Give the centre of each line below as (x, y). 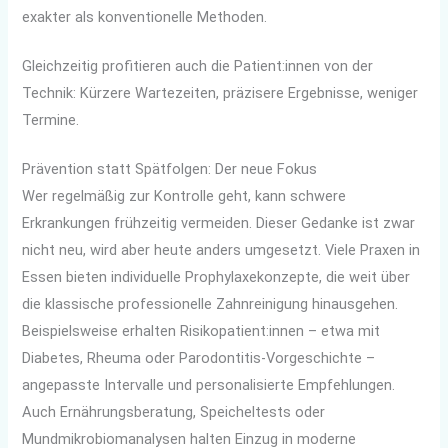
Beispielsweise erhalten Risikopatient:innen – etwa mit (201, 330)
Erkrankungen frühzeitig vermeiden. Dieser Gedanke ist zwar (219, 222)
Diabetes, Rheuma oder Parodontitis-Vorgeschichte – (199, 357)
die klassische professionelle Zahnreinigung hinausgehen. (210, 303)
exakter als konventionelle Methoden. (145, 17)
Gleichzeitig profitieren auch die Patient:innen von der (198, 65)
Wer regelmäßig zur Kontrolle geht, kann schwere (184, 195)
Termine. (51, 119)
